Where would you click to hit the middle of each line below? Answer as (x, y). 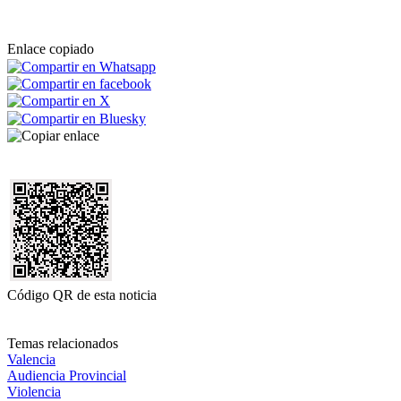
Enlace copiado (51, 49)
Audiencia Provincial (67, 375)
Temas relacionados (63, 343)
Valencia (31, 359)
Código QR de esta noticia (82, 294)
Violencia (34, 391)
